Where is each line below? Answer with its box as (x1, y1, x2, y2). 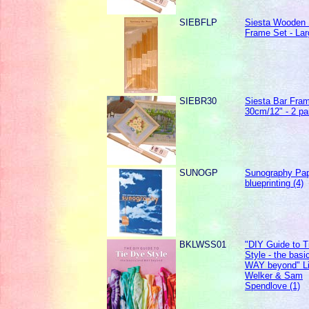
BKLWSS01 (179, 239, 227, 250)
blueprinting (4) (245, 178, 304, 189)
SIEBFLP (179, 17, 218, 28)
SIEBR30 (179, 96, 217, 107)
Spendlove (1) (245, 281, 301, 292)
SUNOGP (179, 168, 219, 179)
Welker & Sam (245, 270, 303, 281)
